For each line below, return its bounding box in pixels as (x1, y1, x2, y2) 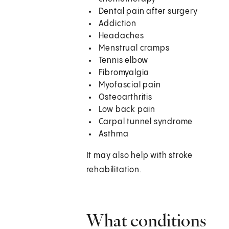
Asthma (98, 130, 129, 139)
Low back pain (98, 105, 156, 114)
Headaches (98, 32, 144, 41)
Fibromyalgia (98, 68, 150, 78)
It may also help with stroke (86, 151, 193, 161)
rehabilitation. (86, 166, 142, 175)
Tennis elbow (98, 56, 149, 65)
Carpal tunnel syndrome (98, 118, 193, 127)
